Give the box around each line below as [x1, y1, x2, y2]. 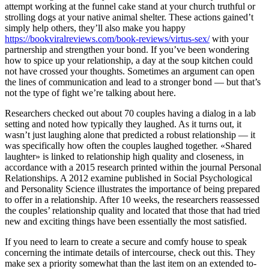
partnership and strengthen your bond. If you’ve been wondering [5, 44, 249, 55]
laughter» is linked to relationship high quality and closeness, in [5, 151, 244, 162]
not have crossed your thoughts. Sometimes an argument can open [5, 65, 255, 76]
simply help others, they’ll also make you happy [5, 22, 186, 33]
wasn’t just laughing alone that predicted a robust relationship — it [5, 129, 255, 140]
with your [210, 33, 249, 44]
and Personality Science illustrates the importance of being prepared [5, 183, 260, 194]
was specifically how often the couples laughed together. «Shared [5, 140, 252, 151]
